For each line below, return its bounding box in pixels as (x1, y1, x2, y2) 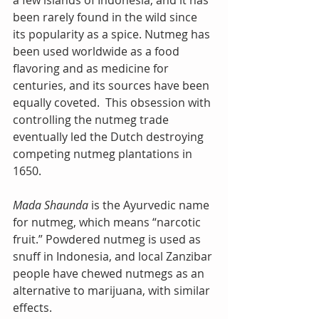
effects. (13, 300, 52, 315)
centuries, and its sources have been (13, 78, 212, 93)
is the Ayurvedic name (88, 197, 212, 213)
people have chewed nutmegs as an (13, 266, 207, 281)
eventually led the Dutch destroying (13, 129, 206, 145)
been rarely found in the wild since (13, 9, 200, 25)
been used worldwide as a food (13, 43, 182, 59)
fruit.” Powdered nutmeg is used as (13, 231, 204, 247)
